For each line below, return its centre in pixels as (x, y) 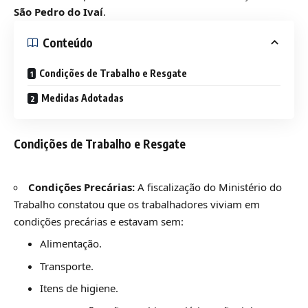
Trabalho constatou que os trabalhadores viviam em (137, 204)
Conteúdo (68, 42)
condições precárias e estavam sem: (99, 221)
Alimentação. (70, 244)
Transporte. (66, 266)
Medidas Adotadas (82, 98)
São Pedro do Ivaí (58, 12)
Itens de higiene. (79, 288)
